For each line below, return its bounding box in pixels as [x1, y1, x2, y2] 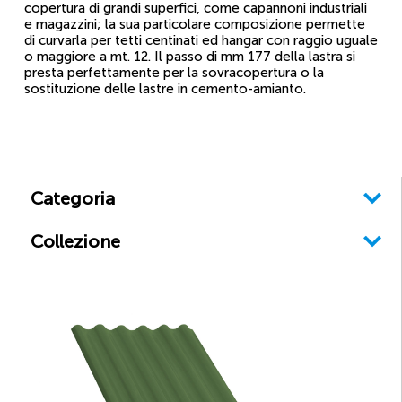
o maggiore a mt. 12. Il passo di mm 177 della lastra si [24, 48, 355, 65]
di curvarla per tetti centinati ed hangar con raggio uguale [24, 32, 378, 48]
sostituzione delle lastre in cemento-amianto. [24, 81, 306, 97]
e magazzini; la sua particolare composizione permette [24, 16, 365, 32]
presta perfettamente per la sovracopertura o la [24, 65, 324, 81]
